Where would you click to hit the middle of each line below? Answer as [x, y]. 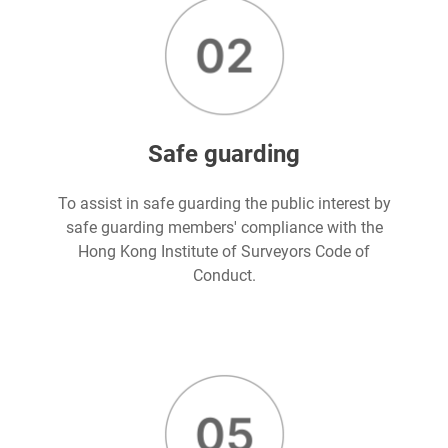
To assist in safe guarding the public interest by [224, 204]
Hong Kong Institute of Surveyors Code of [224, 252]
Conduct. [224, 276]
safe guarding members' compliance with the [224, 228]
